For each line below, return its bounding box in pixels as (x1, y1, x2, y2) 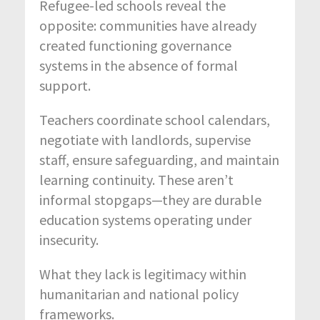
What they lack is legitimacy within (39, 264, 246, 283)
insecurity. (39, 230, 99, 249)
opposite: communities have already (39, 16, 256, 34)
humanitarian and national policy (39, 284, 239, 303)
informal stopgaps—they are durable (39, 190, 261, 209)
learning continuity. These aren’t (39, 170, 234, 189)
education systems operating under (39, 210, 251, 229)
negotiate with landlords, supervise (39, 130, 251, 149)
